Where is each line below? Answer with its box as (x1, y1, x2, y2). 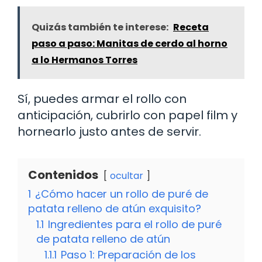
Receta (173, 20, 209, 34)
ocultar (110, 168, 143, 182)
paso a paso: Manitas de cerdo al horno (32, 36, 227, 50)
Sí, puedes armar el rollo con (18, 90, 187, 107)
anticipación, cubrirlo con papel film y (18, 106, 237, 123)
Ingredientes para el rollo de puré (48, 216, 222, 232)
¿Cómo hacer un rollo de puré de (35, 186, 208, 201)
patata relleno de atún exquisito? (28, 201, 201, 216)
